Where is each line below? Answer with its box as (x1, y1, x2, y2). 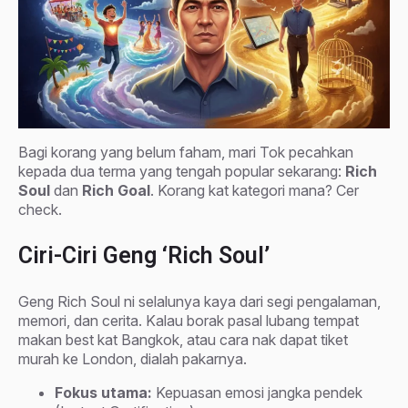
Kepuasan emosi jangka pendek (152, 382, 362, 402)
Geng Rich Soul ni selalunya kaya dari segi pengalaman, (18, 291, 381, 311)
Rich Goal (82, 180, 150, 199)
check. (18, 199, 62, 219)
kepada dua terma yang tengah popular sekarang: (18, 161, 345, 180)
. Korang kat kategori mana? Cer (150, 180, 359, 199)
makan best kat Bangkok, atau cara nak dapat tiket (18, 330, 348, 349)
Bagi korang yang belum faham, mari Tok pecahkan (18, 142, 353, 161)
